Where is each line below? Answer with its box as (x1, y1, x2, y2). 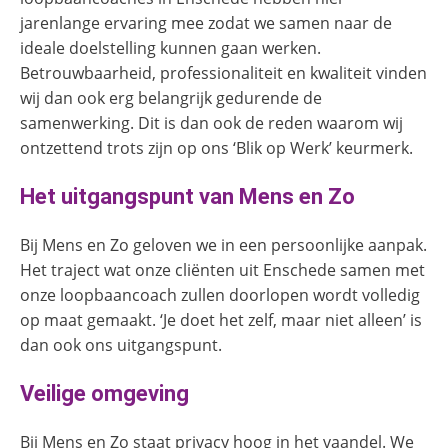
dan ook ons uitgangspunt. (20, 334, 222, 356)
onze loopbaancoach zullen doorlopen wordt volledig (20, 284, 420, 306)
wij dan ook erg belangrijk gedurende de (20, 87, 322, 109)
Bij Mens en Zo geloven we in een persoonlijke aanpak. (20, 234, 427, 256)
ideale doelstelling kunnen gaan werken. (20, 37, 321, 59)
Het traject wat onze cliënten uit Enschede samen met (20, 259, 425, 281)
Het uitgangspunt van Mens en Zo (20, 184, 355, 209)
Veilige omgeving (20, 381, 189, 406)
